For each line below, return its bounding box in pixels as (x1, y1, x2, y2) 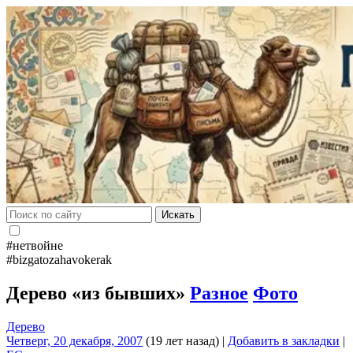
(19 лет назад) (143, 333, 219, 347)
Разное (190, 282, 248, 303)
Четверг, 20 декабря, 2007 (6, 333, 143, 347)
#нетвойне (6, 239, 63, 252)
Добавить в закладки (228, 333, 340, 347)
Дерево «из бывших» (6, 282, 190, 303)
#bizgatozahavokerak (6, 253, 112, 266)
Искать (162, 209, 195, 221)
